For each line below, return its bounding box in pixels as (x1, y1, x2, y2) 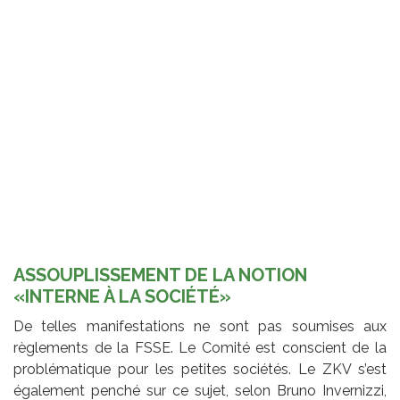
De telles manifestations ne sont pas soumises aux (13, 317, 387, 335)
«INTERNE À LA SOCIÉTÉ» (13, 285, 231, 307)
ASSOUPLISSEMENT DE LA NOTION (13, 263, 307, 286)
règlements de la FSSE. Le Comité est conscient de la (13, 338, 387, 356)
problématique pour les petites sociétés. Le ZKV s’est (13, 360, 387, 378)
